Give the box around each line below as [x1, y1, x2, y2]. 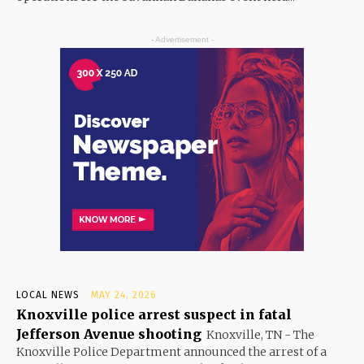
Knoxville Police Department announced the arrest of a [16, 344, 327, 359]
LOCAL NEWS [16, 288, 80, 301]
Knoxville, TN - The [206, 327, 314, 342]
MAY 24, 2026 [91, 288, 157, 301]
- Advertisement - [150, 34, 214, 44]
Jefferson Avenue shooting [16, 325, 201, 342]
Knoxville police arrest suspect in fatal [16, 305, 292, 323]
